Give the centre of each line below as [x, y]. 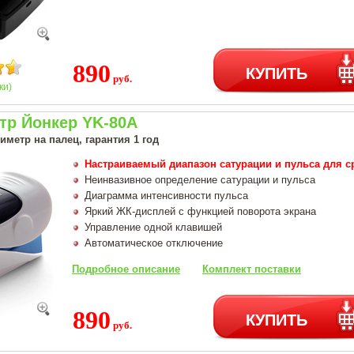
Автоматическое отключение [154, 243]
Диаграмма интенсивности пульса [166, 195]
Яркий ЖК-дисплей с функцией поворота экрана [200, 211]
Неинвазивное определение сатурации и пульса [200, 179]
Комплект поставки [252, 269]
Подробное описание [126, 269]
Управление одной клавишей [153, 227]
